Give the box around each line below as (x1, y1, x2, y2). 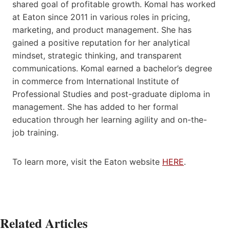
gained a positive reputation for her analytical (12, 37, 190, 48)
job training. (12, 127, 59, 138)
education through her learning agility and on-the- (12, 114, 207, 125)
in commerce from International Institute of (12, 76, 179, 87)
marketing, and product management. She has (12, 25, 191, 35)
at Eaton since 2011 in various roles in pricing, (12, 12, 190, 23)
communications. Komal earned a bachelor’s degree (12, 63, 212, 74)
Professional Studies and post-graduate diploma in (12, 89, 210, 100)
